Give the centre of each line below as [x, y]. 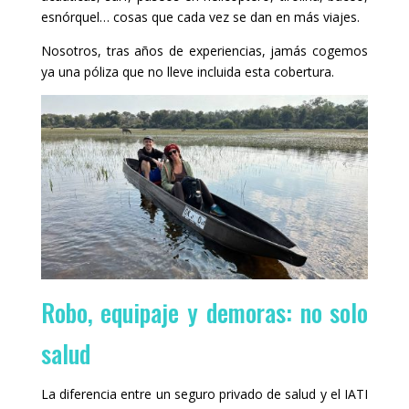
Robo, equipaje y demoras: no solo [204, 312]
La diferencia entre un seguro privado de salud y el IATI [204, 393]
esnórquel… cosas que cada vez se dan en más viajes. [200, 17]
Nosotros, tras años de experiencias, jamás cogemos [204, 51]
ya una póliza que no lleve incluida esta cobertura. [187, 72]
